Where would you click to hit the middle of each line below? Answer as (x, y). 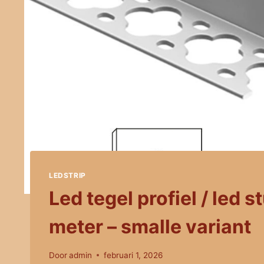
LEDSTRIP (67, 176)
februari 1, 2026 (133, 255)
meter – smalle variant (150, 227)
